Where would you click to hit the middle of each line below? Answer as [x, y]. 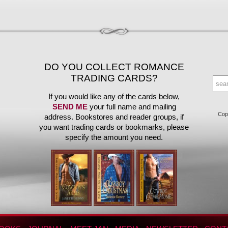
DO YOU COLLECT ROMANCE [114, 67]
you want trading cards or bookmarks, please [114, 127]
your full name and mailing [132, 107]
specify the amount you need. [114, 137]
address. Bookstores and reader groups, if [114, 117]
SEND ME [70, 107]
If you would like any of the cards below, [114, 96]
